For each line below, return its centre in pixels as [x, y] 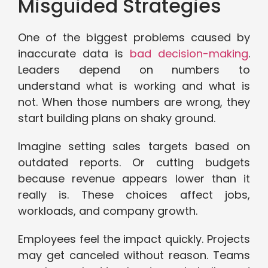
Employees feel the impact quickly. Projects [134, 239]
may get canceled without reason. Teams [134, 255]
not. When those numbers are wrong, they [134, 102]
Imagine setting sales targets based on [134, 147]
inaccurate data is [74, 54]
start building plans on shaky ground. [118, 118]
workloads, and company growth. [109, 211]
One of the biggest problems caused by [134, 38]
